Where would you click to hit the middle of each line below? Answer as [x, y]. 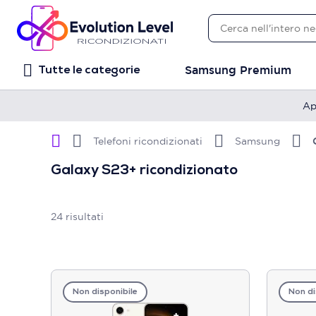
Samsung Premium [238, 70]
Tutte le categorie [89, 71]
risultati [83, 216]
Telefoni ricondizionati [148, 141]
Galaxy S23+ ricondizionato [144, 171]
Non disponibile [105, 292]
